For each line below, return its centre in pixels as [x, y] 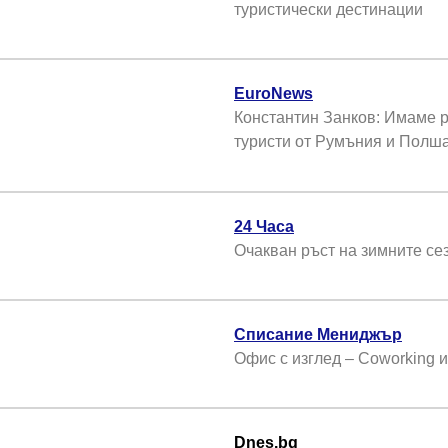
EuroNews [273, 94]
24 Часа [264, 226]
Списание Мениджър [318, 335]
